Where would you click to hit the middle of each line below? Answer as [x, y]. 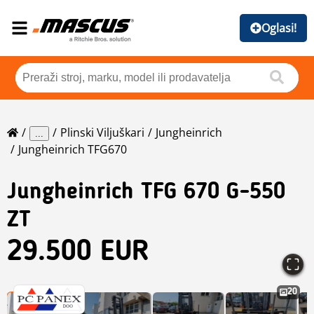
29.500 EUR [78, 253]
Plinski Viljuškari [102, 133]
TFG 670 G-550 [213, 193]
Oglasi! [279, 28]
